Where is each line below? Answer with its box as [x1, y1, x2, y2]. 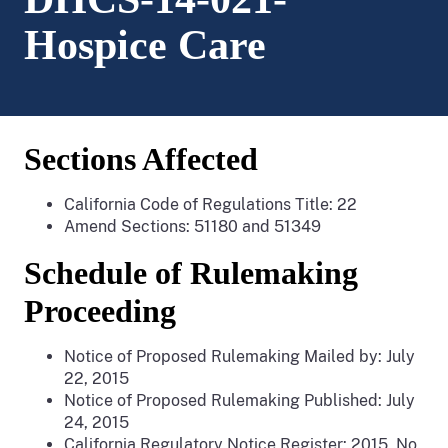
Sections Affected [24, 141, 258, 177]
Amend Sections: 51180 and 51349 [64, 217, 321, 236]
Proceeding [24, 293, 184, 329]
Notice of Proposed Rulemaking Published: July [64, 391, 415, 410]
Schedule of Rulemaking [24, 255, 358, 291]
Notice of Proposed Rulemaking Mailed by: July [64, 347, 415, 366]
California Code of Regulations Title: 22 [64, 195, 357, 214]
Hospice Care [24, 22, 266, 68]
